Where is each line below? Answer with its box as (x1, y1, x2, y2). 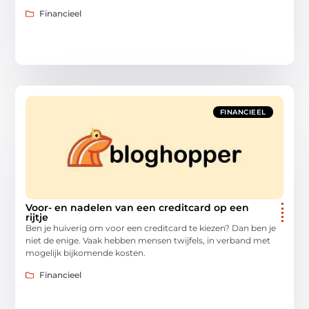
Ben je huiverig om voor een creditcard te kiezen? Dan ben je (26, 222, 277, 233)
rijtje (26, 210, 49, 223)
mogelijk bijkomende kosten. (26, 247, 146, 258)
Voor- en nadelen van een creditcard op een (26, 201, 250, 214)
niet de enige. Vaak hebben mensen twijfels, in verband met (26, 235, 271, 246)
